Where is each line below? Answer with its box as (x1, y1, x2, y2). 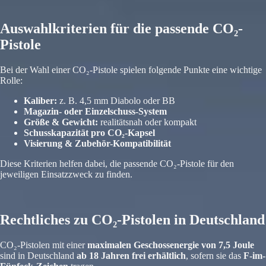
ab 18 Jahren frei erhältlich (77, 250, 186, 261)
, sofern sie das (186, 250, 243, 261)
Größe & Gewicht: (24, 117, 98, 128)
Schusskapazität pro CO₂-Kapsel (24, 128, 155, 138)
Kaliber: (24, 96, 57, 106)
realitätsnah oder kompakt (98, 117, 197, 128)
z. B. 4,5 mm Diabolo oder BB (57, 96, 175, 106)
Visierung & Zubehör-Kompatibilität (24, 138, 171, 149)
